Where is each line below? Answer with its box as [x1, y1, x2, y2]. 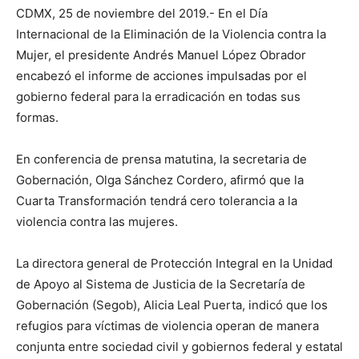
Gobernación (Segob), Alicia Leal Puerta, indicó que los [16, 297, 328, 313]
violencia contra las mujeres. [16, 214, 178, 230]
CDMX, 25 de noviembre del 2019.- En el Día [16, 6, 268, 22]
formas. [16, 110, 58, 126]
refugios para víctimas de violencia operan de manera [16, 318, 319, 334]
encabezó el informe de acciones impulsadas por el [16, 68, 307, 84]
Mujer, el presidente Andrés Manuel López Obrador [16, 47, 306, 63]
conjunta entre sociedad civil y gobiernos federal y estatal [16, 339, 343, 355]
